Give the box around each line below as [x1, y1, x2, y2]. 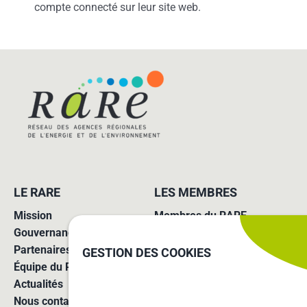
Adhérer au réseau [153, 243, 247, 256]
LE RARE [14, 183, 61, 202]
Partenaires [14, 243, 72, 256]
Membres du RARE [153, 208, 247, 222]
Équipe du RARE [14, 260, 93, 273]
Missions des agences [153, 225, 263, 239]
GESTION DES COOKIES [82, 244, 211, 263]
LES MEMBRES [153, 183, 237, 202]
